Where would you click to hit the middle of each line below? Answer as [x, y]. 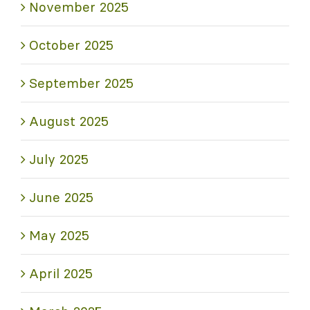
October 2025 [71, 45]
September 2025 [81, 83]
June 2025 [61, 197]
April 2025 [61, 273]
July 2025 [59, 159]
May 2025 [59, 235]
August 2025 [69, 121]
